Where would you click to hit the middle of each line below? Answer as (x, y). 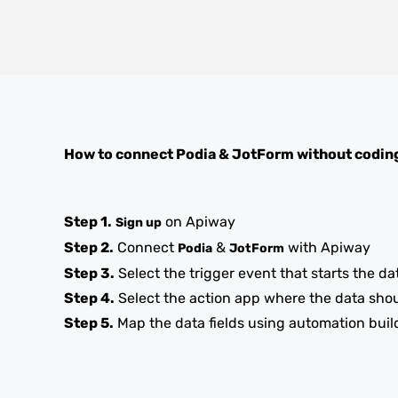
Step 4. (89, 298)
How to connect (120, 154)
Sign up (139, 223)
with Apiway (327, 247)
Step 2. (89, 247)
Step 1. (88, 222)
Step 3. (89, 273)
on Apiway (199, 222)
